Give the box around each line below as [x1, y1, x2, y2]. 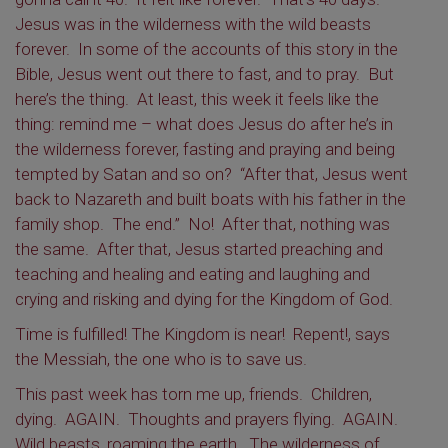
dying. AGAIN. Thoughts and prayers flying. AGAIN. [15, 409, 402, 429]
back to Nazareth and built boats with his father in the [15, 189, 406, 209]
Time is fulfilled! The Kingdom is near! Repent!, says [15, 324, 390, 344]
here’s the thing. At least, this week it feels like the [15, 89, 379, 109]
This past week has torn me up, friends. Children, [15, 384, 372, 404]
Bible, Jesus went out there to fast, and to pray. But [15, 64, 394, 84]
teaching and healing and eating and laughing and [15, 264, 370, 284]
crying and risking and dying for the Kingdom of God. [15, 289, 393, 309]
